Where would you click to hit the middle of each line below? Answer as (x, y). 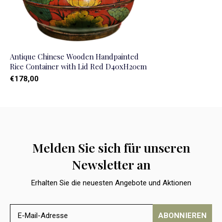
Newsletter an (111, 164)
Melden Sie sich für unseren (111, 147)
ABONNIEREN (182, 215)
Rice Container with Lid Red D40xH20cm (78, 66)
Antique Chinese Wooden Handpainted (74, 56)
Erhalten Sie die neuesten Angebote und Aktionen (111, 183)
